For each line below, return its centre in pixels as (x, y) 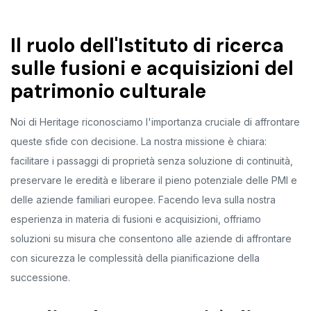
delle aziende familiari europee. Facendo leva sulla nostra (143, 199)
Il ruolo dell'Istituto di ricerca (147, 45)
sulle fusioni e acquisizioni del (152, 68)
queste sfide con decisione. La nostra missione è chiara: (138, 141)
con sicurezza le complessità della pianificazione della (135, 258)
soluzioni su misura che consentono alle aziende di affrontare (151, 238)
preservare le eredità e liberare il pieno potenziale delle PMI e (154, 180)
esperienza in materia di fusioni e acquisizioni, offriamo (136, 219)
